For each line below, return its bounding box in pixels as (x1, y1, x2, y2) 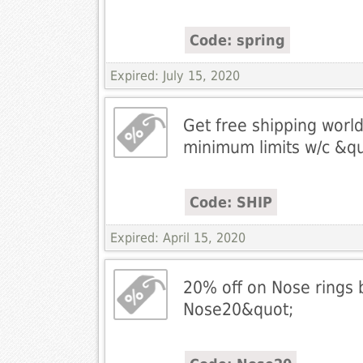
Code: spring (189, 32, 285, 49)
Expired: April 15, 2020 (109, 230, 246, 246)
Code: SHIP (189, 194, 272, 211)
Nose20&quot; (182, 299, 293, 320)
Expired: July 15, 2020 (109, 68, 240, 84)
